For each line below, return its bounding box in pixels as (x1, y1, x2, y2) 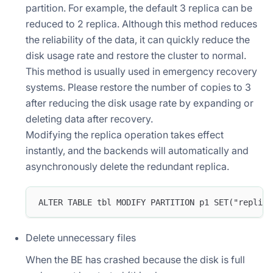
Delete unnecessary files (26, 232, 136, 244)
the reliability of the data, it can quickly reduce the (26, 33, 250, 46)
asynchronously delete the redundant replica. (26, 160, 229, 172)
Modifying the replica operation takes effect (26, 128, 224, 141)
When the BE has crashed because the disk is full (26, 253, 245, 266)
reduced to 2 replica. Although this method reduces (26, 17, 257, 30)
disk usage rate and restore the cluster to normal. (26, 49, 246, 62)
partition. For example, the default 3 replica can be (26, 1, 252, 14)
